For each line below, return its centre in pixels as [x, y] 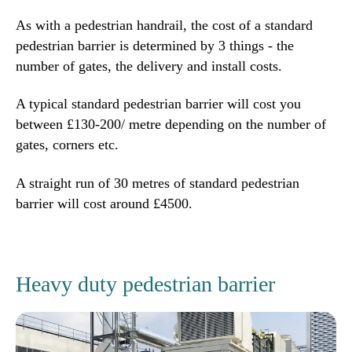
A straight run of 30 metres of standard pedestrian [158, 183]
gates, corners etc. [67, 145]
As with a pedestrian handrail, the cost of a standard [164, 25]
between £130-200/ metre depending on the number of [171, 125]
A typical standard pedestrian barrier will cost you [158, 104]
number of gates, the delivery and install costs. [149, 66]
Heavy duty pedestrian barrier [145, 284]
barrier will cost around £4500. [104, 203]
